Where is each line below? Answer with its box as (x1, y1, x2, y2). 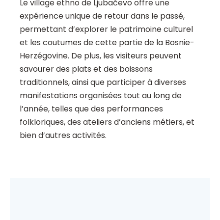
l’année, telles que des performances (20, 103, 163, 115)
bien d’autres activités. (20, 130, 107, 141)
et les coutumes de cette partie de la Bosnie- (20, 37, 194, 49)
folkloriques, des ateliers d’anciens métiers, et (20, 116, 194, 128)
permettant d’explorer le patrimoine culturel (20, 24, 193, 35)
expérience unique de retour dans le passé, (20, 10, 185, 22)
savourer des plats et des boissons (20, 63, 153, 75)
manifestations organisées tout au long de (20, 90, 182, 102)
